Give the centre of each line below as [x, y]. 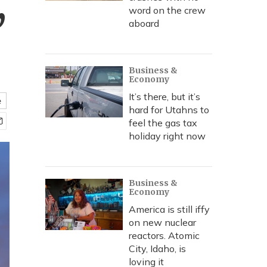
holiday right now [167, 136]
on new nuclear [162, 222]
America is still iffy [169, 209]
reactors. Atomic [164, 235]
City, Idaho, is [157, 249]
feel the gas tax [163, 123]
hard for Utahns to [169, 110]
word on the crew [167, 10]
